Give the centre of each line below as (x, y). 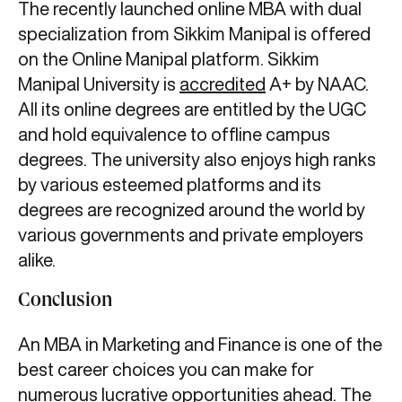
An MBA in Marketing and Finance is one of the (200, 345)
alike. (37, 260)
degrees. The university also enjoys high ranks (197, 160)
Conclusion (65, 303)
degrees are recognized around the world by (192, 210)
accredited (223, 84)
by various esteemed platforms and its (170, 185)
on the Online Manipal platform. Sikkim (169, 59)
